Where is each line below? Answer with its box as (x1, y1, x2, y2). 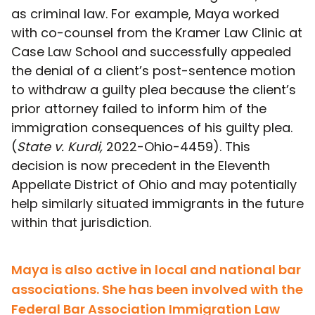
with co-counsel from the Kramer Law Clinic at (11, 23, 302, 41)
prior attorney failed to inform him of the (11, 99, 266, 117)
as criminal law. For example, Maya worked (11, 4, 279, 22)
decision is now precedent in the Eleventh (11, 156, 270, 174)
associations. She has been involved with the (11, 280, 303, 298)
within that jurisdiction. (11, 213, 151, 231)
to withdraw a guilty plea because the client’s (11, 80, 296, 98)
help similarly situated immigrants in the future (11, 194, 304, 212)
